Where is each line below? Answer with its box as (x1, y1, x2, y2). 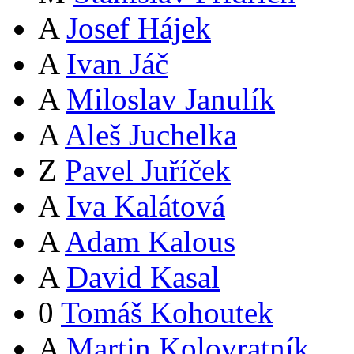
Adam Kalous (65, 224, 235, 259)
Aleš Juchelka (65, 118, 237, 153)
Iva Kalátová (66, 189, 225, 224)
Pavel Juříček (65, 153, 231, 188)
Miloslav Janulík (66, 82, 275, 117)
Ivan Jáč (66, 47, 168, 81)
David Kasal (66, 260, 220, 295)
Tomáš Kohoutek (61, 296, 273, 330)
